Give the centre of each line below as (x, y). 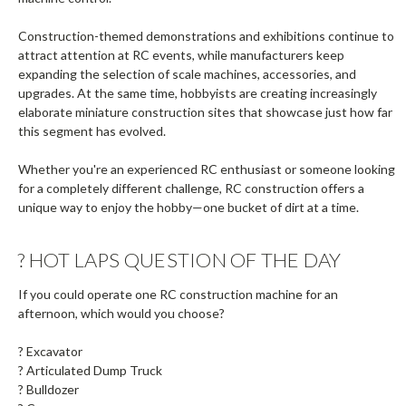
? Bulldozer (48, 390)
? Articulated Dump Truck (90, 371)
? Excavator (50, 352)
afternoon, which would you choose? (121, 314)
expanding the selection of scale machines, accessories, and (187, 73)
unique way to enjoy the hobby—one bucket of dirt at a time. (188, 207)
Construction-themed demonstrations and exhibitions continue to (206, 35)
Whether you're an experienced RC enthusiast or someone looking (207, 169)
